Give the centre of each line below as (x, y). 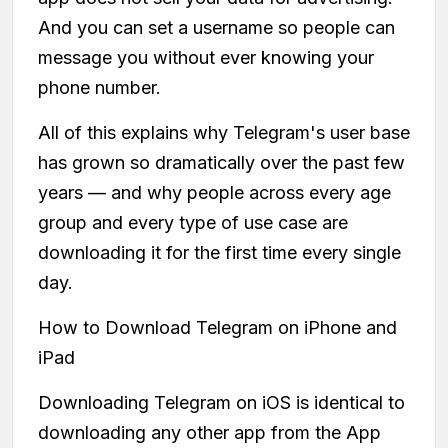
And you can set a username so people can (216, 27)
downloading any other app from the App (209, 432)
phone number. (99, 87)
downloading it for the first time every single (219, 252)
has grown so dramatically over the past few (221, 162)
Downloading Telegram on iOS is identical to (221, 402)
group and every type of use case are (193, 222)
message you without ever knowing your (206, 57)
